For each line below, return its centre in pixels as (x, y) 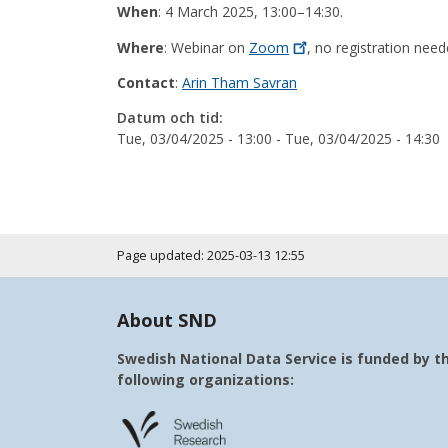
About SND (167, 319)
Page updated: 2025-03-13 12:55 (211, 255)
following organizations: (205, 379)
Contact (146, 82)
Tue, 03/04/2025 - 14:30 (362, 138)
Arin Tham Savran (239, 82)
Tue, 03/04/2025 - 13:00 (194, 138)
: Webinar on (206, 47)
